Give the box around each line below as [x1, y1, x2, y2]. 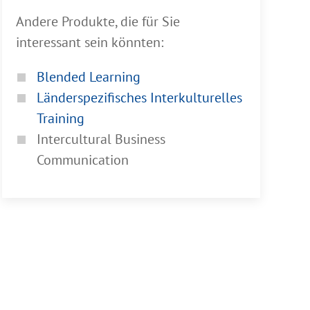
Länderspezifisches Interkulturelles [36, 89, 242, 107]
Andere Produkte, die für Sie [15, 12, 180, 31]
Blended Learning [36, 68, 140, 86]
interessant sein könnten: [15, 33, 163, 52]
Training [36, 109, 84, 128]
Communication [36, 151, 129, 170]
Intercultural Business [36, 130, 165, 149]
